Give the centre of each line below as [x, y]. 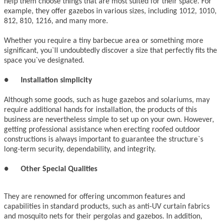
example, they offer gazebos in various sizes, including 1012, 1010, [110, 12]
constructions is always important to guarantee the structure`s [104, 140]
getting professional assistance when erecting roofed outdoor [102, 130]
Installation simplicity [56, 81]
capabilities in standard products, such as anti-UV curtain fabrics [107, 207]
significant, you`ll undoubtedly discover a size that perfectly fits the [110, 51]
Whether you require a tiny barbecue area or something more [104, 41]
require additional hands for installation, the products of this [100, 110]
